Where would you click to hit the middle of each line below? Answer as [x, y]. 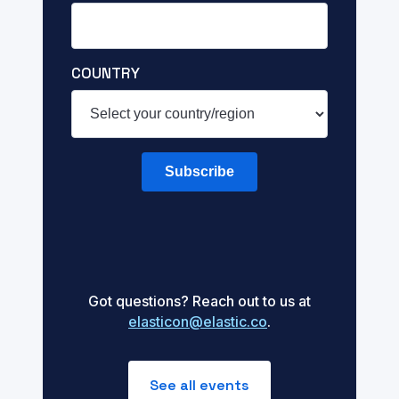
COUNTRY [106, 73]
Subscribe [199, 172]
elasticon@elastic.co [198, 322]
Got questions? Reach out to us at [199, 301]
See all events [199, 386]
